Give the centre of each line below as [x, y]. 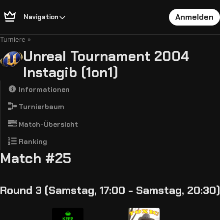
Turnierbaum [40, 107]
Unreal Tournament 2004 [106, 56]
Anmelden [194, 17]
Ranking [32, 142]
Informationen [43, 90]
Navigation [41, 17]
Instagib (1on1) [71, 72]
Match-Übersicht [47, 124]
